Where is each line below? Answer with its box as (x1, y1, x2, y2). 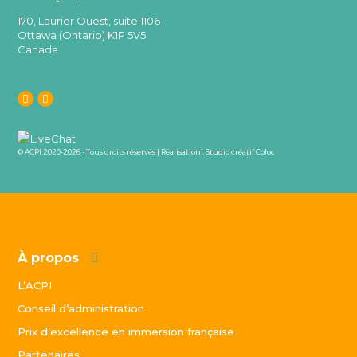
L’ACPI (18, 278, 53, 292)
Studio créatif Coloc (206, 147, 276, 156)
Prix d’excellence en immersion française (18, 324, 235, 338)
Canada (18, 42, 59, 56)
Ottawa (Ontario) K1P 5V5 (18, 28, 147, 41)
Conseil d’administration (18, 301, 145, 315)
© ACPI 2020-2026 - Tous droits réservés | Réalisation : (18, 147, 206, 156)
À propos (18, 249, 80, 265)
